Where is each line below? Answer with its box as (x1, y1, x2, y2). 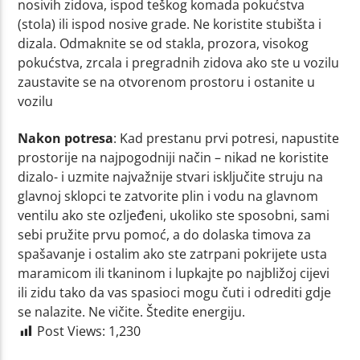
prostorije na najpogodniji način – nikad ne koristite (18, 149, 329, 167)
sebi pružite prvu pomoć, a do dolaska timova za (18, 226, 312, 244)
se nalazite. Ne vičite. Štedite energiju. (18, 303, 246, 321)
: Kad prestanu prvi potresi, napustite (113, 129, 340, 148)
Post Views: (37, 322, 106, 341)
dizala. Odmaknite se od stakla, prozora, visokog (18, 34, 309, 52)
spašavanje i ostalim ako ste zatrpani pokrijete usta (18, 245, 328, 264)
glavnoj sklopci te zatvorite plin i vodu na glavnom (18, 187, 319, 206)
